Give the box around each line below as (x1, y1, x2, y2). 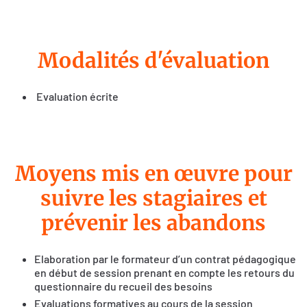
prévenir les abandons (41, 210, 266, 236)
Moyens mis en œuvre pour (14, 160, 293, 187)
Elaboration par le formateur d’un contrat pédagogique (34, 252, 296, 266)
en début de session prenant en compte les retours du (34, 266, 295, 280)
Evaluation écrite (34, 90, 119, 103)
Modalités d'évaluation (38, 47, 269, 74)
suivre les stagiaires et (40, 185, 267, 212)
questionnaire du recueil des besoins (34, 280, 212, 293)
